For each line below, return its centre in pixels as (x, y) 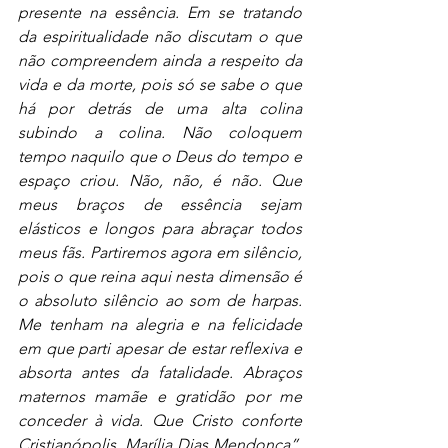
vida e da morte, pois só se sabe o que (160, 84)
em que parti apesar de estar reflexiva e (160, 348)
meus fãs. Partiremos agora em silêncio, (160, 252)
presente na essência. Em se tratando (160, 12)
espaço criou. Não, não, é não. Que (160, 180)
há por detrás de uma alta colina (160, 108)
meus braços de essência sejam (160, 204)
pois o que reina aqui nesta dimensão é (160, 276)
